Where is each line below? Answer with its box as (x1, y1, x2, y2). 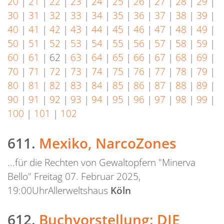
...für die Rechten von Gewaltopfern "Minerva (7, 155, 195, 169)
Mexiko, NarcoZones (39, 133, 176, 152)
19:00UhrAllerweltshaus (7, 183, 110, 197)
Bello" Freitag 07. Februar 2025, (7, 169, 140, 183)
